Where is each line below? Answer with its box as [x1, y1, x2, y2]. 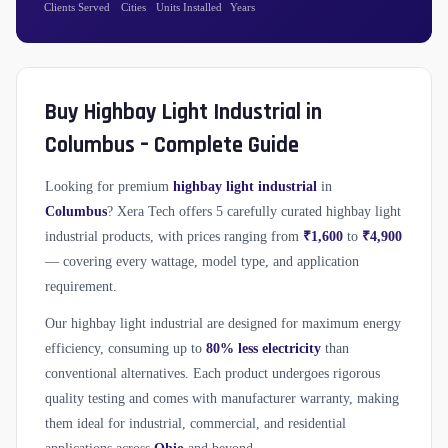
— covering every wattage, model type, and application [45, 254, 359, 270]
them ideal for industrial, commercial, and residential [45, 416, 346, 432]
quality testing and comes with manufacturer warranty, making [45, 391, 399, 407]
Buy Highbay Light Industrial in [45, 98, 322, 128]
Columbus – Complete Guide [45, 131, 299, 161]
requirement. [45, 279, 117, 295]
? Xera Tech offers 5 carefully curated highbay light [107, 204, 401, 220]
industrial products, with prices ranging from [45, 229, 303, 245]
